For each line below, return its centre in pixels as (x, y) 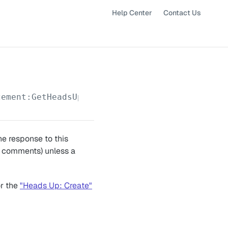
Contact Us (182, 13)
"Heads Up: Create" (56, 186)
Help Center (132, 13)
